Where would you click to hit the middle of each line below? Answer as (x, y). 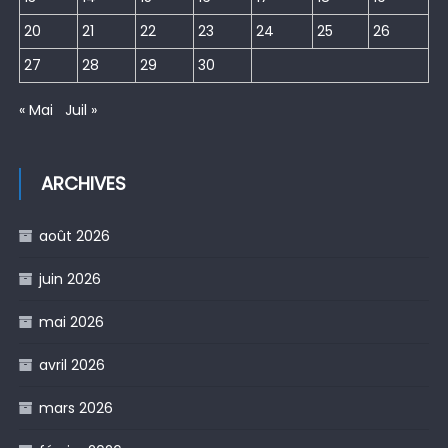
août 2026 (74, 235)
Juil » (80, 109)
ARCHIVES (83, 183)
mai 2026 (71, 321)
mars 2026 (75, 407)
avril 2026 (71, 364)
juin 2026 (69, 278)
